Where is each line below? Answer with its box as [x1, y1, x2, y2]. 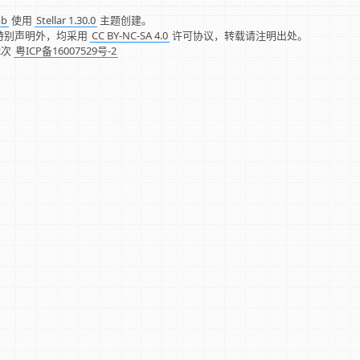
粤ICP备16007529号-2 [15, 43, 117, 58]
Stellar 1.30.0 [36, 12, 96, 27]
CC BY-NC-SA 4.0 [92, 27, 168, 43]
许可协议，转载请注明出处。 [170, 27, 308, 43]
